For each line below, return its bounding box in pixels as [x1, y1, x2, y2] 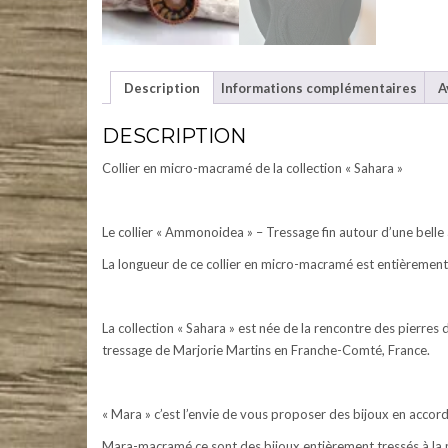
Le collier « [102, 224, 165, 241]
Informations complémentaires [221, 79, 417, 96]
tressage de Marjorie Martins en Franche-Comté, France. [102, 342, 430, 359]
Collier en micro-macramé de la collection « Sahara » [102, 160, 403, 177]
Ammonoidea [165, 224, 244, 241]
